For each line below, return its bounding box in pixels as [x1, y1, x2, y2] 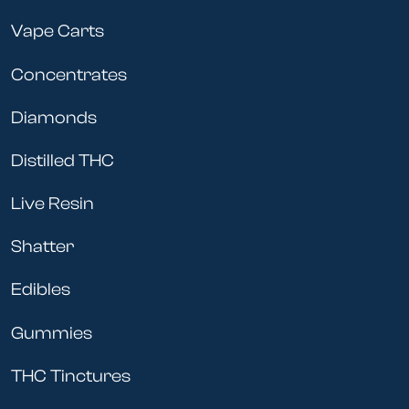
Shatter [11, 236, 74, 257]
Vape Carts [11, 21, 104, 42]
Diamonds [11, 107, 97, 128]
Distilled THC [11, 150, 114, 171]
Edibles [11, 279, 70, 300]
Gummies [11, 322, 92, 343]
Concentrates [11, 64, 127, 85]
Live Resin [11, 194, 94, 215]
